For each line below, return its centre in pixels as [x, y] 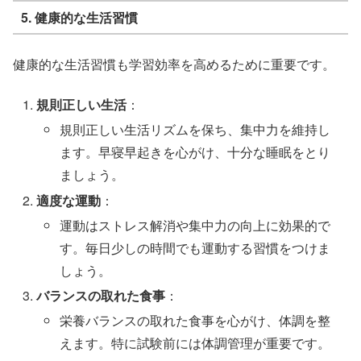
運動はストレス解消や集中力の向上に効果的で [195, 225]
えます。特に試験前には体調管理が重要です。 [195, 343]
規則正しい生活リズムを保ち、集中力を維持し [195, 130]
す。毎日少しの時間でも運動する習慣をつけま [195, 247]
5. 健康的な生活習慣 [79, 17]
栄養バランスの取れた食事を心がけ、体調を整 [195, 321]
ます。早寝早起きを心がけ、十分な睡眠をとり [195, 152]
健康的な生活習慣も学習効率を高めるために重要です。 [174, 64]
